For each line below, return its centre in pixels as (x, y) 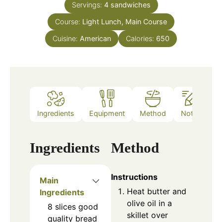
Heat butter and (157, 192)
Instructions (134, 177)
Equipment (107, 113)
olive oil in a (149, 203)
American (95, 39)
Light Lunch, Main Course (125, 22)
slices (65, 207)
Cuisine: (66, 39)
